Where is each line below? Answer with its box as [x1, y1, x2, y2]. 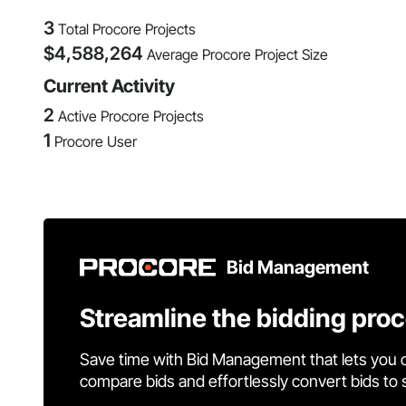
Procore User [54, 132, 137, 151]
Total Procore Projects [58, 20, 196, 39]
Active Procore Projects [58, 107, 204, 126]
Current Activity [43, 75, 175, 98]
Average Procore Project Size [147, 45, 328, 64]
